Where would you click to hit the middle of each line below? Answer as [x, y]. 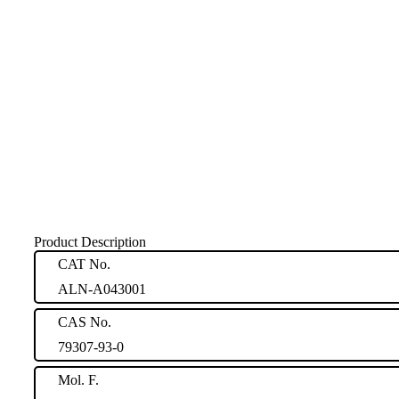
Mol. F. [78, 379]
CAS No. [85, 322]
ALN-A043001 [102, 289]
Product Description [90, 241]
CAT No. [84, 264]
